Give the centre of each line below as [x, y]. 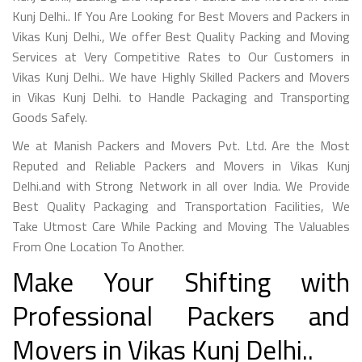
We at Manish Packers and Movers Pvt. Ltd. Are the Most [181, 145]
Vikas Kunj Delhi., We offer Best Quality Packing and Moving [181, 36]
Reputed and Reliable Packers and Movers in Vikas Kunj [181, 165]
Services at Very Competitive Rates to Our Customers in [181, 56]
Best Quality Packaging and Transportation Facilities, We [181, 206]
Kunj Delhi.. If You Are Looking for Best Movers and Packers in [181, 16]
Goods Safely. [50, 117]
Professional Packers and [181, 316]
